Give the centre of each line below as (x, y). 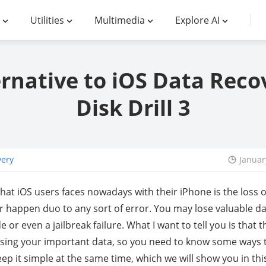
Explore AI (197, 20)
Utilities (47, 20)
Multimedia (120, 20)
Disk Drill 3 (133, 108)
